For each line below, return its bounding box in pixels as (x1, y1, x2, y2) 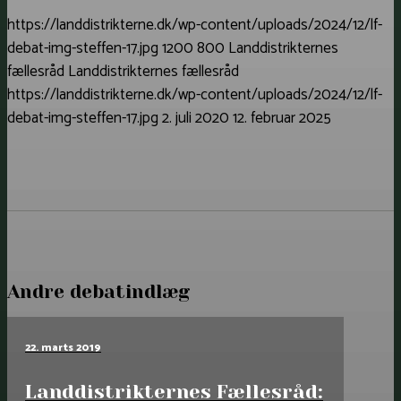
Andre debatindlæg (7, 280, 190, 303)
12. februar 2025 (233, 106, 331, 132)
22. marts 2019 (25, 338, 101, 356)
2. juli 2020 (162, 106, 229, 132)
